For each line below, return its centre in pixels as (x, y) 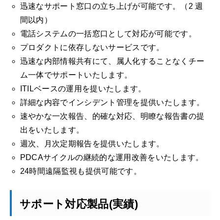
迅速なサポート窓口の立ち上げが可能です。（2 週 (111, 6)
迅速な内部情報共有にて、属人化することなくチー (112, 61)
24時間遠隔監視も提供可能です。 (81, 171)
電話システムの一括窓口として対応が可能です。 (108, 34)
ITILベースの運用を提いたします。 (83, 89)
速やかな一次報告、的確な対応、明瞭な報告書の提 (112, 116)
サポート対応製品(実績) (79, 204)
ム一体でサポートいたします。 (76, 75)
